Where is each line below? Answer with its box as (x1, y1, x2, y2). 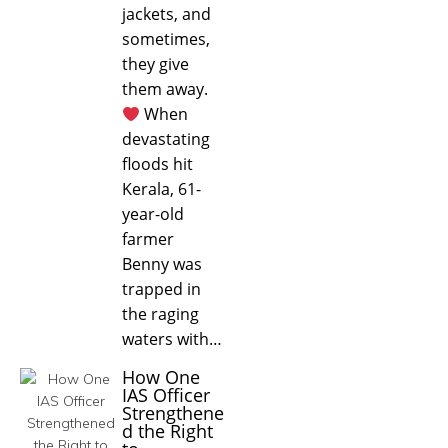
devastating (122, 127, 210, 150)
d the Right (122, 418, 213, 443)
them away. (122, 77, 208, 100)
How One (122, 364, 200, 389)
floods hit (122, 152, 193, 175)
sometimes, (122, 27, 210, 50)
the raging (122, 302, 199, 325)
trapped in (122, 277, 201, 300)
